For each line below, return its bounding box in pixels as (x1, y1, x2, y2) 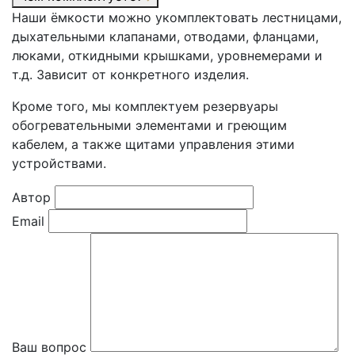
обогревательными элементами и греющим (12, 117, 287, 134)
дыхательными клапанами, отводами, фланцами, (12, 29, 319, 45)
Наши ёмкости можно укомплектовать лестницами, (12, 10, 342, 26)
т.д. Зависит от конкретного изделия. (12, 67, 249, 83)
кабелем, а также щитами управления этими (12, 136, 295, 153)
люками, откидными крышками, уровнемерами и (12, 48, 323, 64)
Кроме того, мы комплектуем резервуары (12, 98, 278, 115)
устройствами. (12, 155, 106, 172)
